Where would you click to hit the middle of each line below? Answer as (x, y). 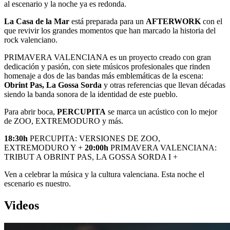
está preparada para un (108, 21)
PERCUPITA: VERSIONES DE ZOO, (94, 138)
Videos (22, 205)
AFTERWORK (173, 21)
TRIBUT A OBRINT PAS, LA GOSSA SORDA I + (91, 157)
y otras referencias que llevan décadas (164, 85)
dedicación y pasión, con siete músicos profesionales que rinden (107, 66)
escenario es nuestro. (37, 184)
